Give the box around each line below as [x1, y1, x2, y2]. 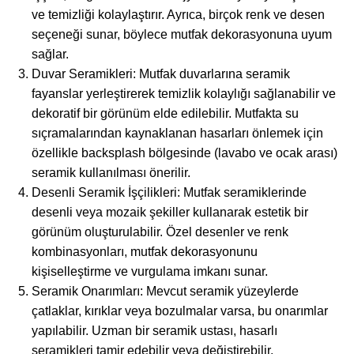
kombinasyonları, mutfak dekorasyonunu [32, 245, 258, 258]
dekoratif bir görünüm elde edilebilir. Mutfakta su [32, 107, 299, 120]
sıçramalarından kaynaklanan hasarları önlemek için [32, 126, 323, 140]
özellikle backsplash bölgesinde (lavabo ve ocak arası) [32, 146, 337, 160]
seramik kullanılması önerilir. [32, 166, 190, 179]
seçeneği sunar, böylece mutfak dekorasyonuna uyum [32, 28, 332, 41]
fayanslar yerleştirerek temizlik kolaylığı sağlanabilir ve [32, 87, 336, 100]
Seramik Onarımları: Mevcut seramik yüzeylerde [32, 284, 299, 298]
